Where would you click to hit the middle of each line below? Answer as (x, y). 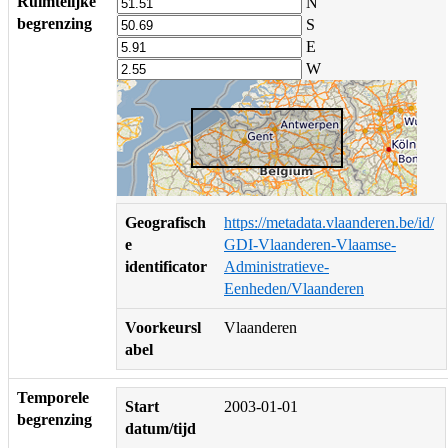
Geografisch (165, 222)
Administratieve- (276, 266)
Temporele (53, 397)
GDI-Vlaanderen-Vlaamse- (310, 244)
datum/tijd (160, 428)
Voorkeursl (163, 327)
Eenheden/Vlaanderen (294, 288)
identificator (166, 266)
